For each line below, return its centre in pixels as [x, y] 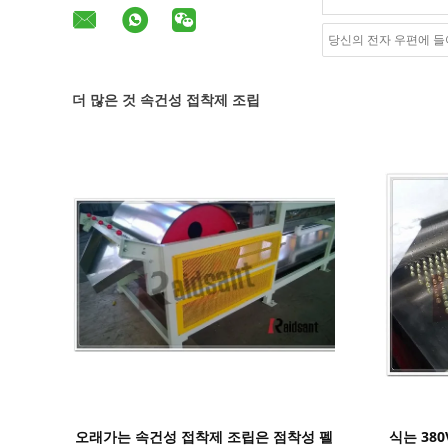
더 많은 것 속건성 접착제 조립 [166, 99]
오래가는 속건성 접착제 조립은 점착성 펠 [203, 436]
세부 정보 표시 [205, 424]
